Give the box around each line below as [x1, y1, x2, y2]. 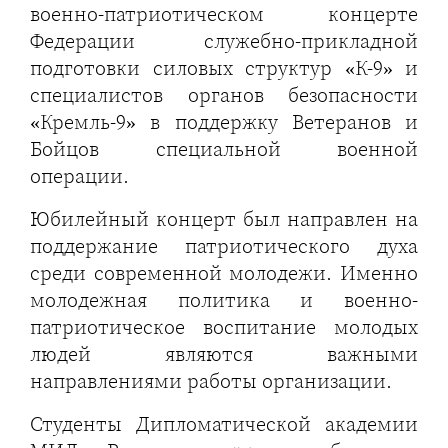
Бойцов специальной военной [30, 135, 418, 164]
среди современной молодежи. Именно [30, 259, 418, 288]
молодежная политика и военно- [30, 286, 418, 315]
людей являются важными [30, 340, 418, 369]
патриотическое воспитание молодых [30, 313, 418, 342]
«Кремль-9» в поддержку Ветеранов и [30, 108, 418, 137]
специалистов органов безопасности [30, 81, 418, 110]
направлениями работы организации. [30, 367, 392, 396]
